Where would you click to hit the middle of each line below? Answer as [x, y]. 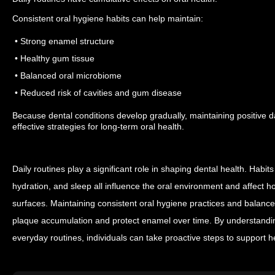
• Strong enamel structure [63, 41]
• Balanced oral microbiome [67, 75]
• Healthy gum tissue [53, 58]
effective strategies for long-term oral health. [98, 126]
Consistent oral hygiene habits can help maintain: [108, 18]
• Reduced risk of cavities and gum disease [97, 92]
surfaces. [31, 203]
